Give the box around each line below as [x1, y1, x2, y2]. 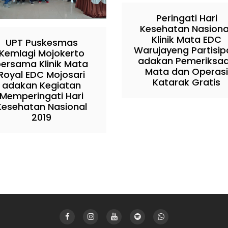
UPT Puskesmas [5, 36, 78, 49]
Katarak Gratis [153, 75, 220, 89]
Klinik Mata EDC [152, 33, 221, 46]
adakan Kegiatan [2, 78, 81, 92]
